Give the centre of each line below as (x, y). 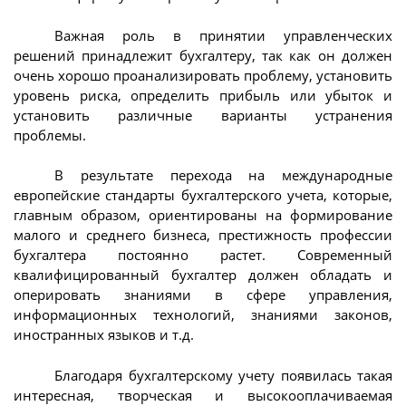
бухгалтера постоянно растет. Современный (203, 255)
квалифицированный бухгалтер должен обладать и (203, 275)
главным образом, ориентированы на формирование (203, 215)
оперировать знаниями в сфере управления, (203, 295)
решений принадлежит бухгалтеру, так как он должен (203, 55)
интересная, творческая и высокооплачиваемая (203, 395)
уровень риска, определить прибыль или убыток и (203, 95)
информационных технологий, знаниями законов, (203, 315)
